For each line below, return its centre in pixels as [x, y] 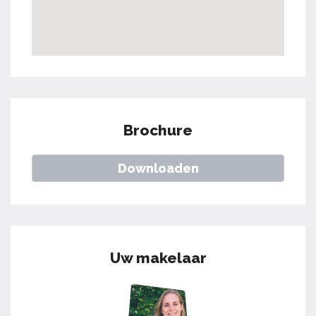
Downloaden [158, 169]
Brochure [158, 130]
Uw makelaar [158, 258]
